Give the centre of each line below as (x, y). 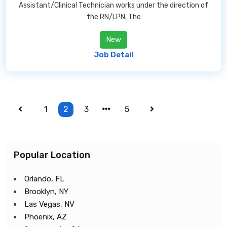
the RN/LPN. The (113, 17)
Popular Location (52, 155)
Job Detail (113, 55)
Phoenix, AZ (46, 217)
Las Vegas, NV (49, 204)
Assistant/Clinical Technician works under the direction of (113, 5)
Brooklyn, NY (46, 192)
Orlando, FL (44, 179)
